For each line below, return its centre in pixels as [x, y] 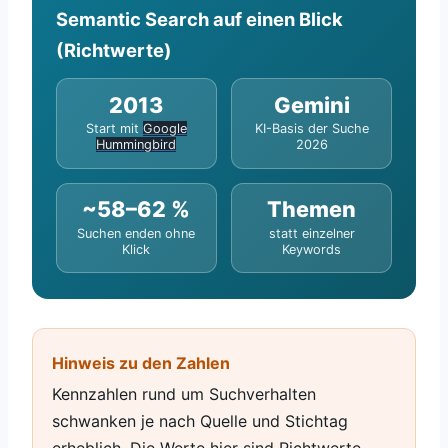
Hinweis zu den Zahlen [141, 362]
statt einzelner [311, 233]
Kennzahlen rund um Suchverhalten [184, 394]
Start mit [114, 129]
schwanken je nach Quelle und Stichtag [200, 421]
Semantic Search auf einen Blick [199, 18]
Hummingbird [136, 145]
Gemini [311, 104]
